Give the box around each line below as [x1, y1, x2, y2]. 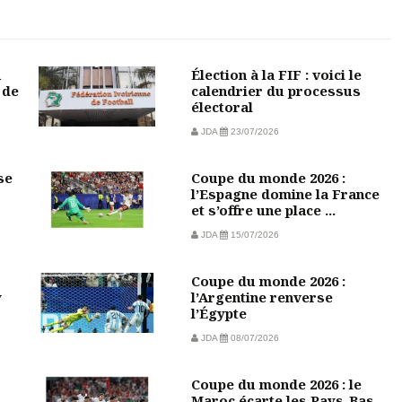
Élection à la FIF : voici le [190, 65, 362, 83]
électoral [190, 97, 253, 116]
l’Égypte [190, 303, 247, 322]
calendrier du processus [190, 81, 361, 100]
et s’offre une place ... [190, 200, 336, 219]
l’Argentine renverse [190, 287, 333, 306]
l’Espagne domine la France [190, 184, 380, 203]
